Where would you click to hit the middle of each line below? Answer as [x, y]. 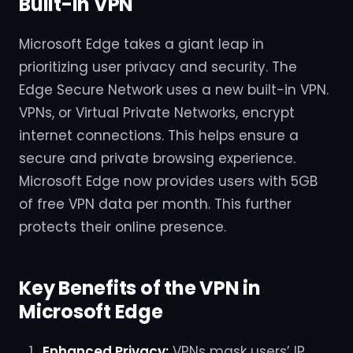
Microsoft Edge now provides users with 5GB [168, 181]
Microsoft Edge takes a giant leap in [141, 44]
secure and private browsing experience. [157, 158]
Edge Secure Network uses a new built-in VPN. [174, 89]
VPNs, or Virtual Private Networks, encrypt [157, 112]
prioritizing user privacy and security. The [158, 67]
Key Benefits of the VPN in [140, 288]
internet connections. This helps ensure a [159, 135]
